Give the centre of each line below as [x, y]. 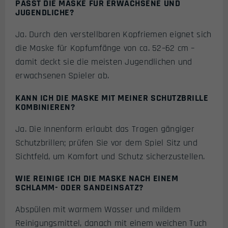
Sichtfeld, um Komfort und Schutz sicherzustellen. [110, 156]
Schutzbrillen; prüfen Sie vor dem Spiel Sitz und [106, 142]
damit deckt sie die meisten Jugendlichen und [104, 62]
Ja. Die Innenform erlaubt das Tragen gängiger [105, 129]
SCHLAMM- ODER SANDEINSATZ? [79, 188]
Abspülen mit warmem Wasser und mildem [98, 210]
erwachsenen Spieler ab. [62, 76]
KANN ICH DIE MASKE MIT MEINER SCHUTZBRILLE [112, 98]
